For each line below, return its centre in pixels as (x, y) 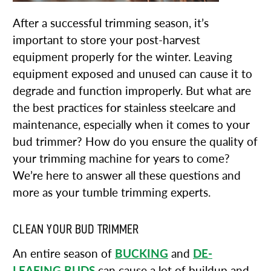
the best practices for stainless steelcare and (124, 108)
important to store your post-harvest (106, 40)
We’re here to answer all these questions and (127, 176)
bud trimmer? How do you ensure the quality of (135, 142)
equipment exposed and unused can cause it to (132, 74)
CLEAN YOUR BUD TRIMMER (76, 230)
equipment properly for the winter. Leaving (122, 57)
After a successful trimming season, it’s (111, 23)
